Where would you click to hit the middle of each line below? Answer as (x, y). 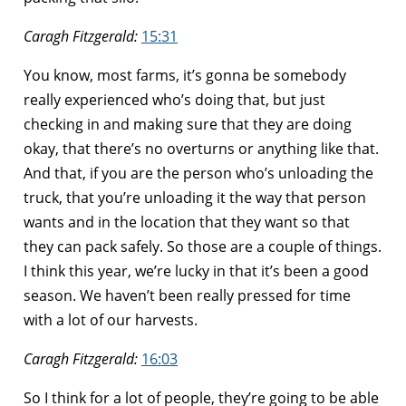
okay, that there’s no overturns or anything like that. (201, 148)
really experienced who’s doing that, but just (174, 99)
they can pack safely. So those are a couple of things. (203, 246)
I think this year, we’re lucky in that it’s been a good (196, 271)
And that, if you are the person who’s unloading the (198, 173)
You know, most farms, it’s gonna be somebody (185, 75)
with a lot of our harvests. (111, 319)
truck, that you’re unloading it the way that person (195, 197)
